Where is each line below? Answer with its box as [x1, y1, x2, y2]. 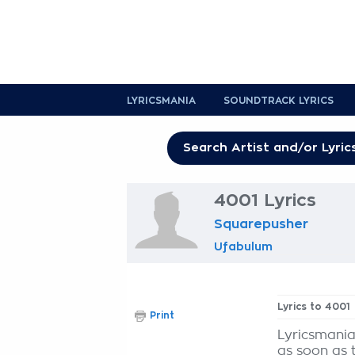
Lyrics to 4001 [277, 302, 350, 311]
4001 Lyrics [214, 192, 316, 209]
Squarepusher [214, 218, 308, 231]
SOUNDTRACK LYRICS [223, 96, 334, 105]
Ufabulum [214, 241, 273, 252]
